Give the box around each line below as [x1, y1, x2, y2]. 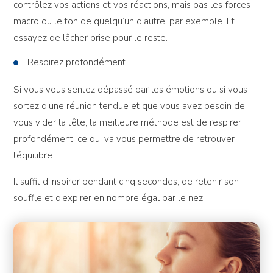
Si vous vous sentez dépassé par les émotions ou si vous [13, 83, 248, 96]
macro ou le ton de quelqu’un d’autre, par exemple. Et [13, 15, 235, 27]
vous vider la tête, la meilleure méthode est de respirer [13, 116, 242, 129]
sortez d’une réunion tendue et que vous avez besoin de [13, 99, 246, 112]
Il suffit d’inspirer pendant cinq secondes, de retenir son [13, 175, 239, 188]
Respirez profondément [27, 56, 126, 69]
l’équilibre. [13, 149, 55, 161]
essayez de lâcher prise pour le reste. [13, 31, 168, 44]
